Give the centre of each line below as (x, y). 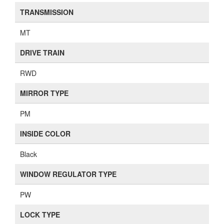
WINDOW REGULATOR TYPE (68, 174)
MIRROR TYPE (44, 93)
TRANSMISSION (47, 12)
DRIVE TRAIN (42, 52)
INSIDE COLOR (45, 133)
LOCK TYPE (40, 214)
